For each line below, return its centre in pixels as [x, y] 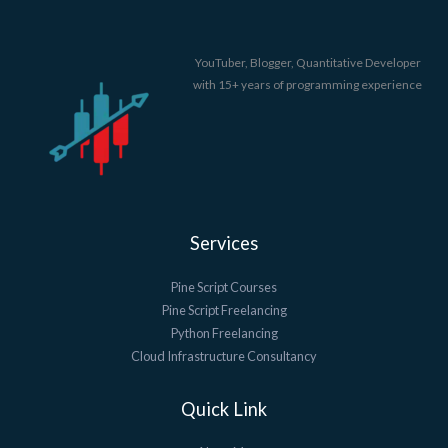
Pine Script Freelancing [224, 309]
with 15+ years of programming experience [308, 85]
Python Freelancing [224, 332]
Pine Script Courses [224, 286]
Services [224, 243]
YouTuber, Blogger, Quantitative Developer [307, 63]
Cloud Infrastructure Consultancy [224, 355]
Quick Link [224, 408]
